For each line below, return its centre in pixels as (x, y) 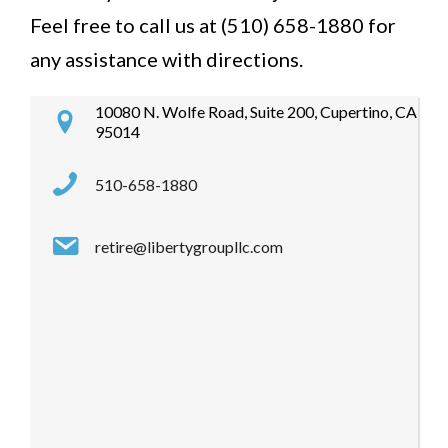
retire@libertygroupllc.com (189, 247)
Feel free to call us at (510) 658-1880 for (213, 25)
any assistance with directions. (166, 59)
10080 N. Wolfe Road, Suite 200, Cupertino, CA (256, 112)
